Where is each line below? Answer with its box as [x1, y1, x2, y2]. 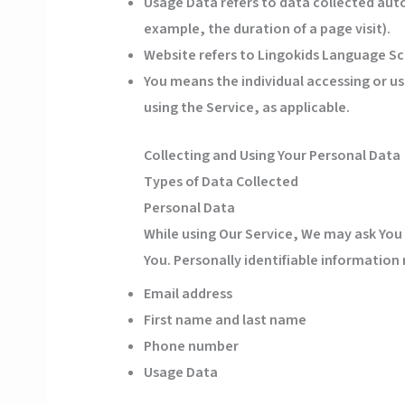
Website [143, 45, 196, 66]
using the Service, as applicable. [143, 98, 350, 118]
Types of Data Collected [143, 172, 298, 193]
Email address [143, 284, 232, 305]
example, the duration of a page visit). [143, 19, 391, 40]
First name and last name [143, 310, 306, 331]
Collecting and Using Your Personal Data [143, 146, 400, 166]
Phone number [143, 336, 239, 357]
